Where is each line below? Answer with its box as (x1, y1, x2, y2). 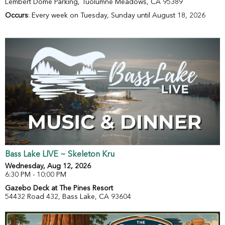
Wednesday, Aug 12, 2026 (5, 163, 91, 170)
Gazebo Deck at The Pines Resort (5, 185, 113, 192)
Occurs (5, 12, 28, 20)
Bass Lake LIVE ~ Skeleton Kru (5, 151, 115, 159)
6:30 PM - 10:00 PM (5, 171, 66, 179)
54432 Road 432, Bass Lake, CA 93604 (5, 193, 131, 201)
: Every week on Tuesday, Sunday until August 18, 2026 (28, 12, 205, 20)
